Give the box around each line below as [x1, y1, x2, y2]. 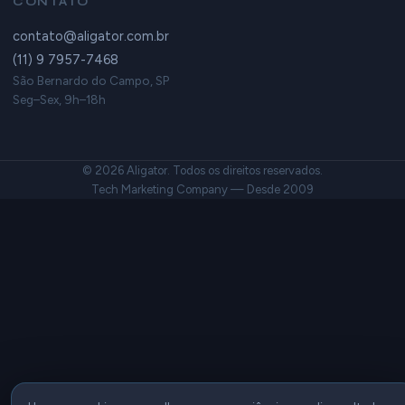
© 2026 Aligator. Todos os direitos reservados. [82, 163, 323, 177]
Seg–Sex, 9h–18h [13, 91, 106, 107]
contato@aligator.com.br [13, 27, 169, 44]
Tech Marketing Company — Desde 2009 [91, 182, 314, 196]
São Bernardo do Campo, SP [13, 72, 169, 88]
